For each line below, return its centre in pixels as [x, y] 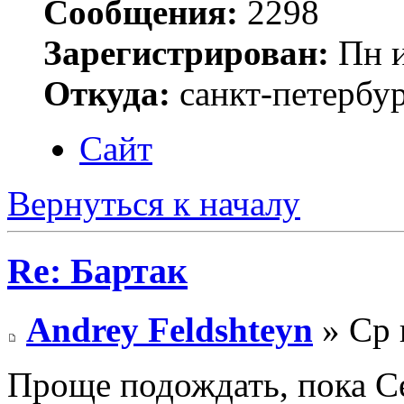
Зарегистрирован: [186, 53]
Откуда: [107, 94]
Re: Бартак [97, 271]
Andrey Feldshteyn [170, 329]
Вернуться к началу [154, 204]
